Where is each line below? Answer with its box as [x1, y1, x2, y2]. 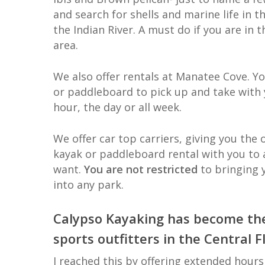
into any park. [53, 177, 124, 192]
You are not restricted [84, 161, 198, 176]
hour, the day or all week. [53, 99, 182, 114]
